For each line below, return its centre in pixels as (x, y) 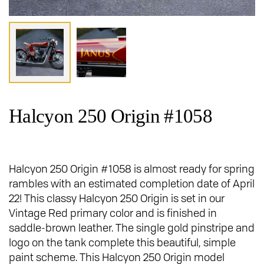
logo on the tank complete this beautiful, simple (122, 242)
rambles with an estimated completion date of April (132, 184)
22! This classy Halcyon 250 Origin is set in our (117, 198)
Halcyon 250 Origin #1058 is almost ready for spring (132, 169)
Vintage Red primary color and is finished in (113, 213)
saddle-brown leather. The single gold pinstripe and (132, 228)
